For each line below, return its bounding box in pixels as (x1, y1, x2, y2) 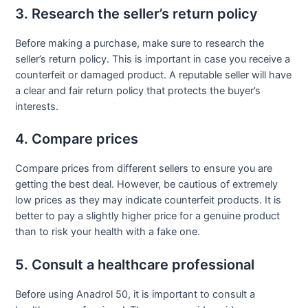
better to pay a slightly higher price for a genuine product (15, 210, 280, 223)
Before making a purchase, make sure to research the (15, 37, 265, 50)
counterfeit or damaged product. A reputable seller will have (15, 69, 292, 82)
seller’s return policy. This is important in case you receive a (15, 53, 291, 66)
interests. (15, 100, 59, 113)
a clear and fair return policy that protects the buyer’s (15, 85, 261, 98)
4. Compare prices (15, 131, 139, 148)
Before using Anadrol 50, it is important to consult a (15, 287, 256, 300)
